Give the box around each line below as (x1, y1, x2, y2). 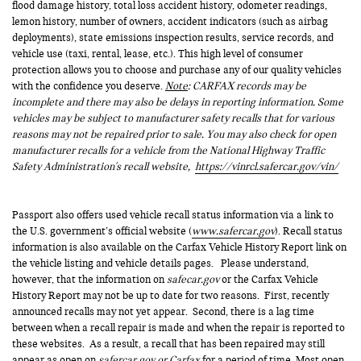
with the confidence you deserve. (12, 79, 165, 93)
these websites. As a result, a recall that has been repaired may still (12, 337, 325, 351)
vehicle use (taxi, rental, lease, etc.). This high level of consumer (12, 47, 303, 60)
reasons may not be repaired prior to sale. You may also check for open (12, 127, 336, 141)
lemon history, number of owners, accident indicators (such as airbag (12, 15, 328, 28)
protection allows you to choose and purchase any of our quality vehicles (12, 63, 342, 77)
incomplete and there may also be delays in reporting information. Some (12, 95, 343, 109)
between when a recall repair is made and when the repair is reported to (12, 321, 345, 334)
